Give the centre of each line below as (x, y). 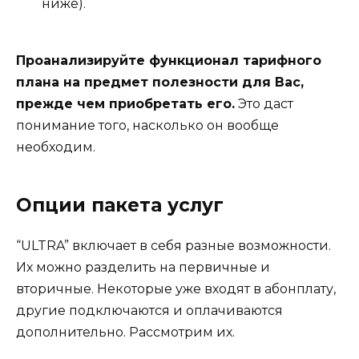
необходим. (56, 147)
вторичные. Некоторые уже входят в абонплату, (176, 288)
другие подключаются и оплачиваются (149, 310)
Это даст (264, 103)
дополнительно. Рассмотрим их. (125, 332)
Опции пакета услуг (120, 205)
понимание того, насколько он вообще (147, 125)
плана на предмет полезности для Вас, (160, 82)
